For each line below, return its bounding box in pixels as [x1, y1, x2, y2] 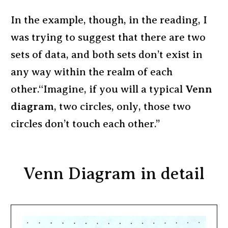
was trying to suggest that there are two [11, 31, 206, 43]
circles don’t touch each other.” [11, 118, 160, 130]
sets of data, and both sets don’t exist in [11, 48, 203, 61]
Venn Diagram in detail [23, 164, 205, 183]
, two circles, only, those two [54, 100, 191, 112]
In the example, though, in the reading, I [11, 14, 207, 26]
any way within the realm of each [11, 66, 173, 78]
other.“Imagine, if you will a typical [11, 83, 185, 95]
